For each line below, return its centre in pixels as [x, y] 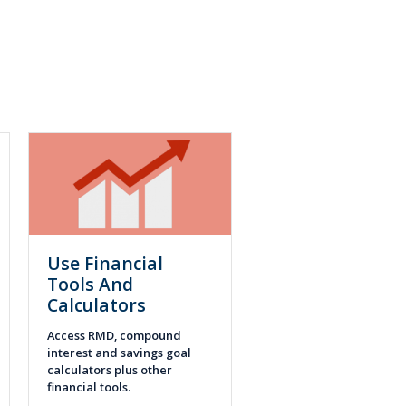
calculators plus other [110, 369]
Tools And [90, 284]
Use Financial [105, 263]
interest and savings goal [119, 352]
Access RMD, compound [114, 335]
